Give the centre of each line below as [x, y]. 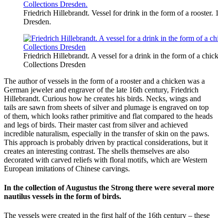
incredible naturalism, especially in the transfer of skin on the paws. [107, 133]
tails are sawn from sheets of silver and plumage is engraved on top [106, 107]
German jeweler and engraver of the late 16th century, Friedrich [101, 90]
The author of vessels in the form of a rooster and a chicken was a [104, 81]
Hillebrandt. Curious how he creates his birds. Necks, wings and [102, 98]
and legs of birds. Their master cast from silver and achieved [96, 125]
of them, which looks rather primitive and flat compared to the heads [108, 116]
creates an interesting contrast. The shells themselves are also [97, 151]
